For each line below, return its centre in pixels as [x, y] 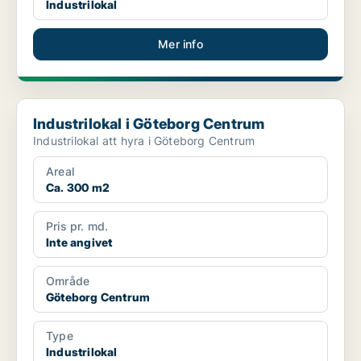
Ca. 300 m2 [78, 188]
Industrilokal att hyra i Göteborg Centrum [144, 141]
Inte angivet [79, 243]
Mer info [180, 44]
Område [68, 281]
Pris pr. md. [77, 226]
